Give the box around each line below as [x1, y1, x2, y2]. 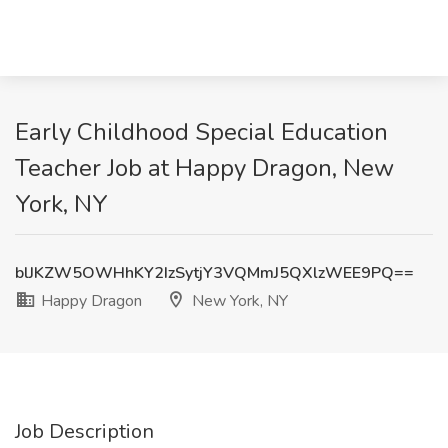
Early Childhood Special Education [15, 116, 388, 148]
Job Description [15, 418, 154, 445]
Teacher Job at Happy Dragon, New [15, 152, 394, 184]
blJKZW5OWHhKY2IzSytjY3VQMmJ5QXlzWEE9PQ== [15, 262, 414, 284]
